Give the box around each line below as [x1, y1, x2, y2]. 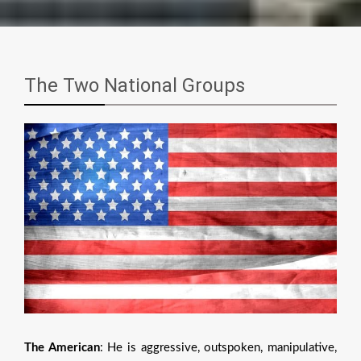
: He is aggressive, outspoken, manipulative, [99, 342, 338, 355]
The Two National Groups [24, 73, 245, 97]
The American [24, 342, 100, 355]
